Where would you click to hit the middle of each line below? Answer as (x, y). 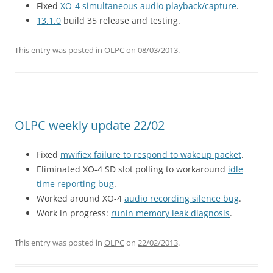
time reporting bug (75, 184)
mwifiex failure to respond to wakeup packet (151, 154)
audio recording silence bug (182, 198)
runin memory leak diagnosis (170, 213)
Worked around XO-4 (80, 198)
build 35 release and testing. (121, 20)
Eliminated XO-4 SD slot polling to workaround (132, 169)
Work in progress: (74, 213)
